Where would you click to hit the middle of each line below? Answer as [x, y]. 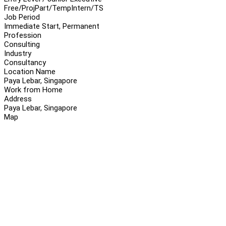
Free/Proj [19, 8]
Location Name [30, 71]
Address [18, 99]
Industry [18, 53]
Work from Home [33, 90]
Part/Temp [53, 8]
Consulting [22, 44]
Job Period [22, 17]
